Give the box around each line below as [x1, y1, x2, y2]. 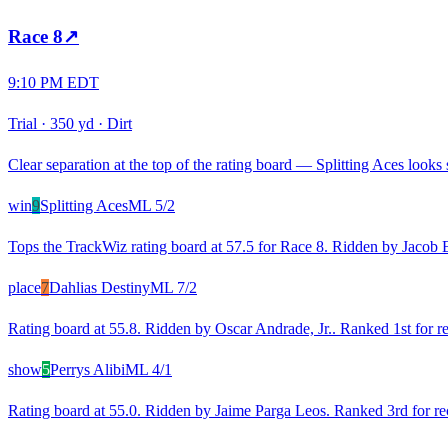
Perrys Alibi [50, 360, 125, 378]
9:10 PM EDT [8, 73, 99, 91]
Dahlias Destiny [49, 278, 150, 296]
